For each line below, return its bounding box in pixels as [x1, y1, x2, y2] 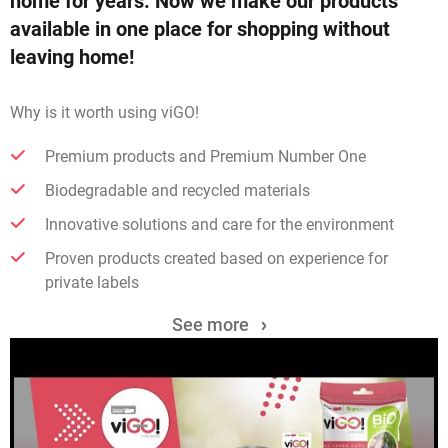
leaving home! [10, 45, 134, 70]
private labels [45, 273, 139, 293]
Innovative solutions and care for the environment [45, 215, 394, 235]
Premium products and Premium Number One [45, 147, 366, 167]
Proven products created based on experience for [45, 249, 388, 269]
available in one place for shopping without [10, 17, 390, 42]
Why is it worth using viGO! [10, 103, 199, 123]
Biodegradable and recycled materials [45, 181, 310, 201]
